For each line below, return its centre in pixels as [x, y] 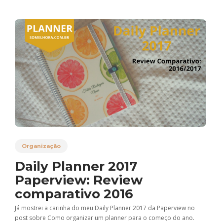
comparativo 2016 [76, 194]
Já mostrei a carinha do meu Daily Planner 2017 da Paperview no [105, 208]
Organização [41, 146]
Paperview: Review [79, 180]
